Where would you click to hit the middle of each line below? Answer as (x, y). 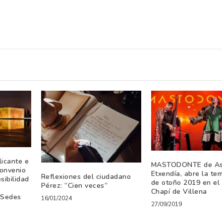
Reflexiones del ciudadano (86, 177)
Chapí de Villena (179, 191)
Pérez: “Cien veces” (74, 186)
